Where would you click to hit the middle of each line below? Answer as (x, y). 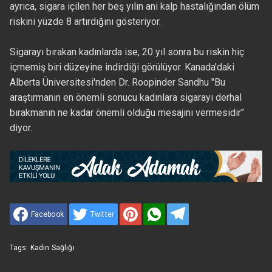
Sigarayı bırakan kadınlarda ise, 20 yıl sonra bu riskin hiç (127, 52)
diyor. (21, 128)
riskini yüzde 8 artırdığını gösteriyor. (85, 22)
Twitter (102, 214)
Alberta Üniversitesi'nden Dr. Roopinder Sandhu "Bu (117, 83)
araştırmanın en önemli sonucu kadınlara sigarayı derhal (125, 98)
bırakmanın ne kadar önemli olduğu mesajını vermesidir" (127, 113)
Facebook (47, 214)
